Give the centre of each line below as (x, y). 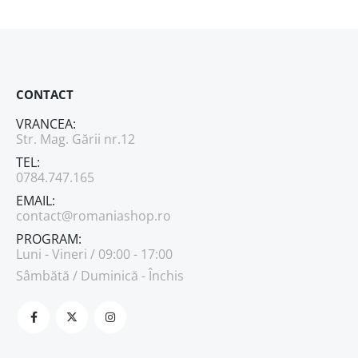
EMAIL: (36, 201)
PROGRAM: (49, 239)
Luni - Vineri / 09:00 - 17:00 (94, 255)
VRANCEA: (46, 124)
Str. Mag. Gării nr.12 (76, 139)
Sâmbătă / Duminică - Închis (100, 276)
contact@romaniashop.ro (93, 216)
